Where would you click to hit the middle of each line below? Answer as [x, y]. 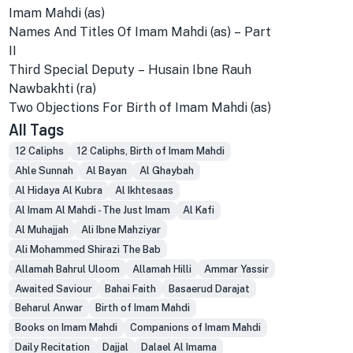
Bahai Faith [130, 288]
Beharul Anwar [48, 308]
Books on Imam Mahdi [66, 328]
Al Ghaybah [166, 171]
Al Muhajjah [41, 229]
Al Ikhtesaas [144, 191]
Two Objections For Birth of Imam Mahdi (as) [139, 108]
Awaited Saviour [53, 288]
